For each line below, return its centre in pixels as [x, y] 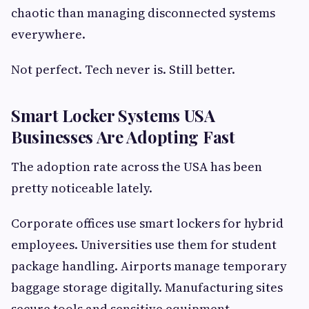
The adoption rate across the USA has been [137, 167]
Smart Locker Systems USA [113, 116]
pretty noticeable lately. [82, 188]
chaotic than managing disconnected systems [143, 13]
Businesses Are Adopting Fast [123, 137]
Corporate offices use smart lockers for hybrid [147, 223]
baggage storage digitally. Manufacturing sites [147, 288]
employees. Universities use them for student [144, 245]
